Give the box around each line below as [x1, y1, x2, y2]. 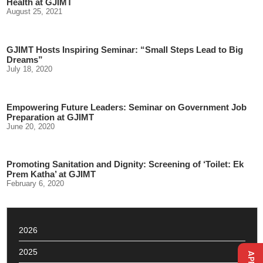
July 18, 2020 [6, 65, 53, 74]
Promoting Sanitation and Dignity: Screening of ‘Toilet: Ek [6, 159, 244, 170]
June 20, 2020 [6, 122, 55, 131]
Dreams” [6, 55, 43, 65]
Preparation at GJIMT [6, 112, 95, 122]
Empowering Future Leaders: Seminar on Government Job [6, 102, 247, 112]
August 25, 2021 [6, 7, 63, 16]
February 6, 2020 [6, 179, 65, 188]
